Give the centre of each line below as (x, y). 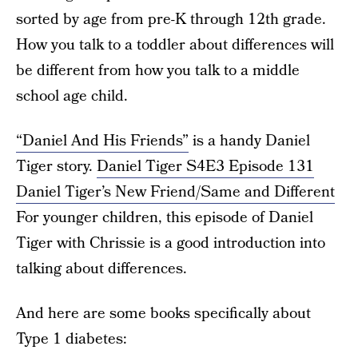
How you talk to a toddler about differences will (175, 46)
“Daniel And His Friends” (102, 141)
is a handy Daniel (249, 141)
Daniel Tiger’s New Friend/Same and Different (175, 193)
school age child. (72, 97)
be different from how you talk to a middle (158, 71)
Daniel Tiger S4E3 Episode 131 (205, 167)
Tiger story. (56, 167)
